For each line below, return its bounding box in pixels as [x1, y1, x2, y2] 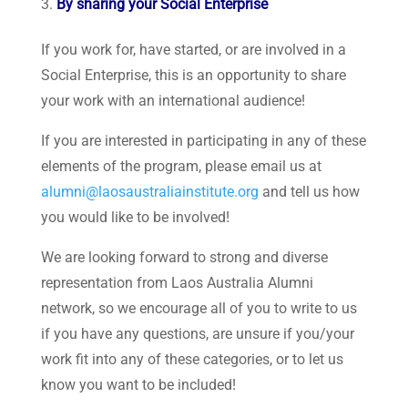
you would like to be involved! [40, 204, 229, 229]
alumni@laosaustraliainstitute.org [40, 178, 259, 203]
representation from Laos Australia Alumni [40, 270, 313, 294]
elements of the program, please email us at [40, 153, 321, 178]
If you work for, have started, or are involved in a [40, 36, 346, 61]
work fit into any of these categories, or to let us [40, 346, 343, 371]
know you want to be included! [40, 372, 236, 396]
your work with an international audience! [40, 87, 305, 112]
